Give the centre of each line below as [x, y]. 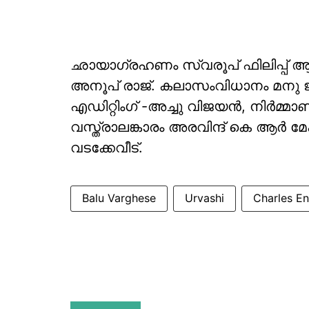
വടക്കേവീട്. [107, 148]
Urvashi [205, 198]
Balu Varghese [119, 198]
